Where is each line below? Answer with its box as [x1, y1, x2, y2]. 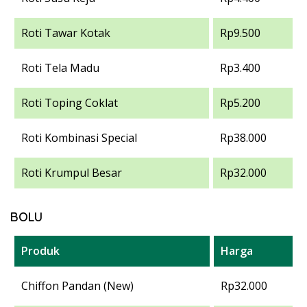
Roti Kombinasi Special [21, 130, 137, 145]
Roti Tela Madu [21, 60, 99, 75]
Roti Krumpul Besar [21, 164, 122, 180]
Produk [21, 243, 60, 258]
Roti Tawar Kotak [21, 25, 110, 40]
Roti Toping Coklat [21, 95, 118, 110]
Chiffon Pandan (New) [21, 278, 134, 293]
